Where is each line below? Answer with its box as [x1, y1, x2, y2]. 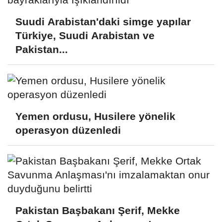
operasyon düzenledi [15, 124, 121, 136]
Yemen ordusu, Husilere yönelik [15, 110, 175, 122]
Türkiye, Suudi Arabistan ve [15, 29, 155, 41]
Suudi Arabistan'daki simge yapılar [15, 15, 191, 27]
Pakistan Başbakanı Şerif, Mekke [15, 205, 180, 217]
